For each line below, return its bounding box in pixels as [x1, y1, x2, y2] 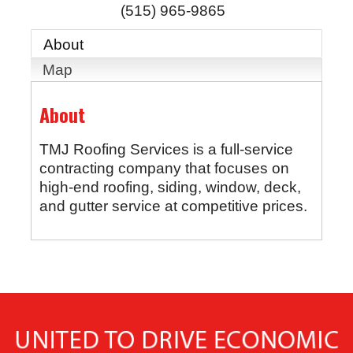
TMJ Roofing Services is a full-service [39, 141, 293, 158]
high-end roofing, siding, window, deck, [39, 179, 301, 196]
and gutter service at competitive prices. [39, 198, 307, 215]
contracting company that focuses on [39, 160, 289, 177]
